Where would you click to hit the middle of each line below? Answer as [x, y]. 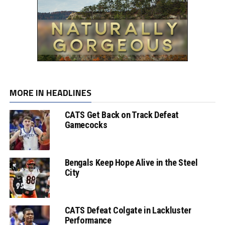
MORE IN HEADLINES [50, 92]
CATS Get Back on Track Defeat [122, 115]
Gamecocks [86, 125]
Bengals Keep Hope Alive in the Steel [131, 162]
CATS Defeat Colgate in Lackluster [128, 210]
